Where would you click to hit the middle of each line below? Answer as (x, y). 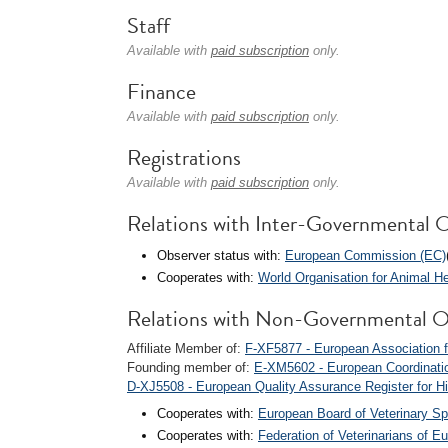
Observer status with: (221, 255)
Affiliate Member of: (186, 348)
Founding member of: (190, 367)
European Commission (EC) (365, 255)
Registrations (184, 157)
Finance (161, 91)
